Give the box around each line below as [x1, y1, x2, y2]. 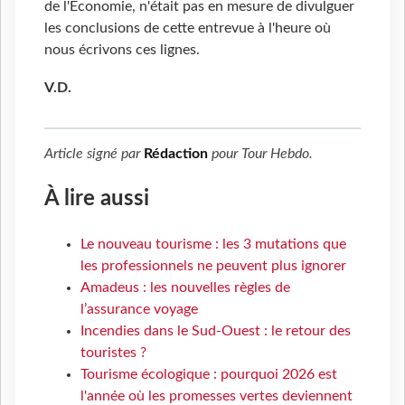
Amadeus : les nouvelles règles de [80, 279, 290, 295]
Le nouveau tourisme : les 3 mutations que [80, 236, 346, 251]
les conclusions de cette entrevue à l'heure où [44, 21, 331, 36]
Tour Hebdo [241, 146, 309, 161]
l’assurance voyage [80, 301, 198, 316]
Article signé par [44, 146, 144, 161]
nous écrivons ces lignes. [44, 42, 200, 58]
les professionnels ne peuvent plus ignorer [80, 258, 346, 273]
